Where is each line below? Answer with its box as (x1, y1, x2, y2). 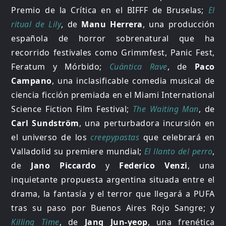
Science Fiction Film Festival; (11, 103, 133, 115)
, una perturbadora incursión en (79, 117, 215, 129)
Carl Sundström (11, 117, 79, 129)
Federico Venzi (119, 159, 188, 171)
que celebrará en (143, 131, 215, 143)
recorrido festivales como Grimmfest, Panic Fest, (11, 46, 215, 58)
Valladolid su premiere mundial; (11, 145, 144, 157)
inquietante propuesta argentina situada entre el (11, 174, 215, 185)
